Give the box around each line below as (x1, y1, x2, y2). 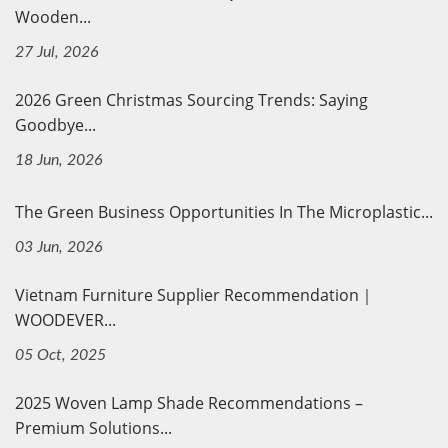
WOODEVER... (15, 308, 116, 331)
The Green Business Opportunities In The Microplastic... (15, 200, 433, 223)
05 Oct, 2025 (15, 346, 106, 363)
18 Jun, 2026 (15, 151, 103, 168)
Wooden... (15, 5, 91, 28)
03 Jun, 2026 (15, 238, 103, 255)
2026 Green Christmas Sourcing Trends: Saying (15, 88, 368, 111)
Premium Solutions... (15, 416, 172, 439)
